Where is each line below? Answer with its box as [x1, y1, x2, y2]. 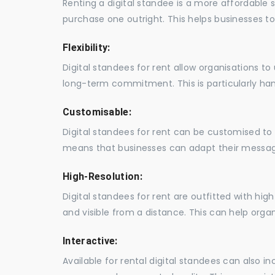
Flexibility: [63, 42, 110, 54]
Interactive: [63, 235, 118, 247]
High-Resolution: [63, 171, 142, 183]
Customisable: [63, 106, 131, 118]
